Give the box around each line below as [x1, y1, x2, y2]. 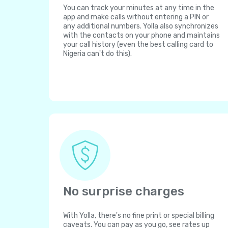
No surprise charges [63, 184, 184, 198]
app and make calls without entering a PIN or [63, 13, 209, 21]
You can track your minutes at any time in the [63, 4, 214, 12]
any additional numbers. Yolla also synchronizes [63, 22, 218, 31]
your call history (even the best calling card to [63, 40, 213, 49]
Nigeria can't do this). [63, 49, 132, 58]
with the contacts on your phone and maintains [63, 31, 220, 40]
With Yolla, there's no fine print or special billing [63, 211, 214, 220]
